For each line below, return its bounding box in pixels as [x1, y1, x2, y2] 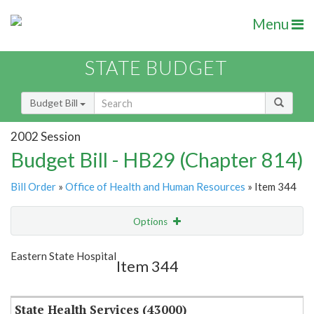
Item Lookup [14, 273, 69, 286]
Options [133, 216, 170, 228]
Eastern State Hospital [11, 250, 116, 263]
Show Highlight [81, 244, 146, 256]
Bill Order [11, 180, 56, 193]
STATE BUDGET [85, 56, 227, 80]
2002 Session [11, 128, 81, 144]
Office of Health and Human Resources [65, 180, 245, 193]
